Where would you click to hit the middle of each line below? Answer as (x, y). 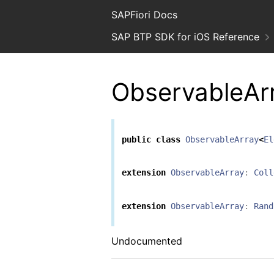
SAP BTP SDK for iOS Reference (185, 37)
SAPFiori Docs (144, 15)
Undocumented (147, 241)
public (136, 140)
